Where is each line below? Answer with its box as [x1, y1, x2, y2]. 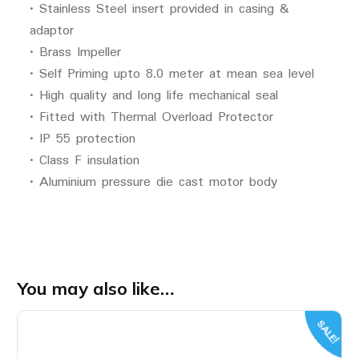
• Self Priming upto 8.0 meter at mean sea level [29, 63, 314, 85]
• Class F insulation [29, 149, 139, 171]
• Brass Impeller [29, 41, 121, 63]
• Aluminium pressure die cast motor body [29, 171, 277, 193]
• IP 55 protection [29, 127, 135, 150]
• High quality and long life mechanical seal [29, 84, 278, 107]
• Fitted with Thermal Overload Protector [29, 106, 273, 128]
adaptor [29, 19, 74, 42]
